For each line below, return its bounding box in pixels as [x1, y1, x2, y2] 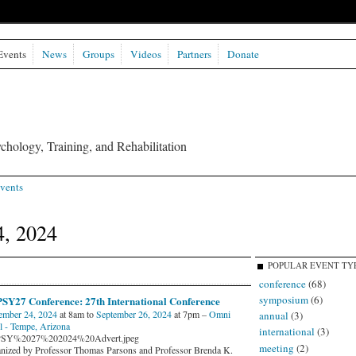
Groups [82, 46, 114, 61]
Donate [226, 46, 259, 61]
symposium [258, 292, 308, 307]
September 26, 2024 [95, 307, 172, 320]
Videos [130, 46, 161, 61]
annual [258, 308, 288, 323]
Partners [176, 46, 211, 61]
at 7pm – [171, 307, 209, 320]
